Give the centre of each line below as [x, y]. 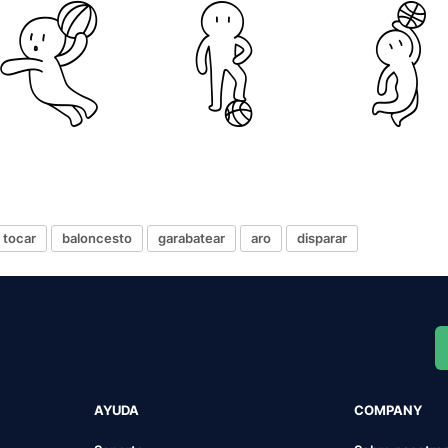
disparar [322, 238]
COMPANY [388, 409]
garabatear [191, 238]
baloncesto [97, 238]
